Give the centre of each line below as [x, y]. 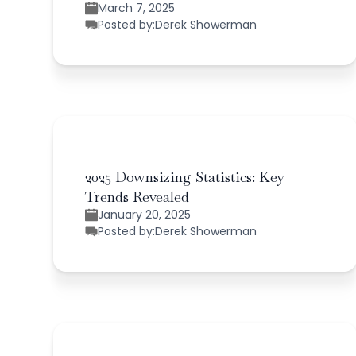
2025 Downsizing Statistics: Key [185, 176]
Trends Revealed [137, 196]
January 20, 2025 [145, 214]
